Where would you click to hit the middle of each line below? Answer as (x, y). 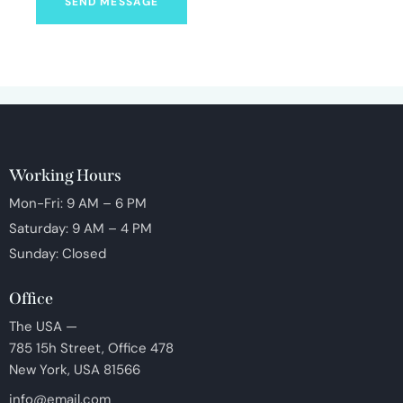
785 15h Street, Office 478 (91, 349)
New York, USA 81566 (75, 370)
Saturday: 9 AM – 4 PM (81, 229)
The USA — (43, 327)
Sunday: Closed (58, 254)
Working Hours (65, 176)
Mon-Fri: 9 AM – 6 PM (78, 204)
